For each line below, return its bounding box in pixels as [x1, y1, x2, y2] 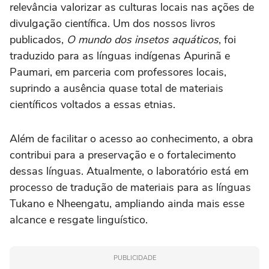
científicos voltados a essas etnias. [10, 97, 175, 112]
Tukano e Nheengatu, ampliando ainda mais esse [10, 196, 244, 211]
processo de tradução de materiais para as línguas [10, 180, 251, 195]
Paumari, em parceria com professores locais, [10, 65, 226, 79]
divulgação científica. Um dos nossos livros [10, 16, 216, 31]
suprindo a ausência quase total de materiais [10, 81, 223, 95]
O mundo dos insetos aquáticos [67, 32, 219, 47]
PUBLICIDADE [113, 253, 156, 262]
